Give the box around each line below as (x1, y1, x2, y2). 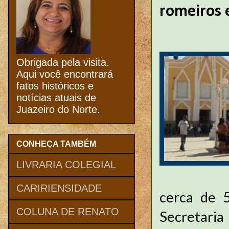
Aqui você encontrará (16, 68, 113, 80)
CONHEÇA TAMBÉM (16, 139, 96, 148)
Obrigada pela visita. (16, 57, 109, 68)
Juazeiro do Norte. (16, 104, 100, 116)
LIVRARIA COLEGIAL (16, 158, 116, 170)
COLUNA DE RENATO (16, 205, 119, 217)
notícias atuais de (16, 92, 96, 104)
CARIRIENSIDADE (16, 182, 102, 194)
